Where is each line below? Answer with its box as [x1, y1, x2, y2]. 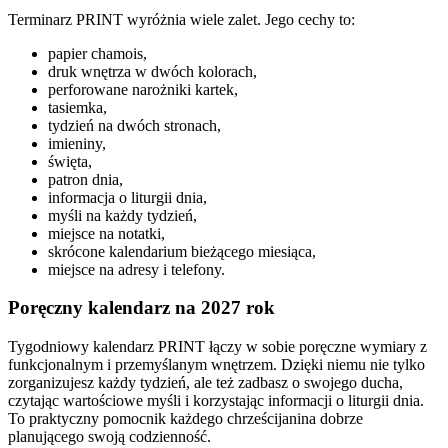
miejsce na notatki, [48, 224, 165, 242]
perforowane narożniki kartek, [48, 80, 238, 98]
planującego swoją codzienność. [8, 428, 211, 445]
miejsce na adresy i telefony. [48, 260, 225, 278]
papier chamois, [48, 44, 147, 62]
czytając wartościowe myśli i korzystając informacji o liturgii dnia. [8, 392, 424, 409]
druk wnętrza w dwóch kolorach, [48, 62, 257, 80]
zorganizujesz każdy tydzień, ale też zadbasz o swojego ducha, [8, 374, 403, 391]
